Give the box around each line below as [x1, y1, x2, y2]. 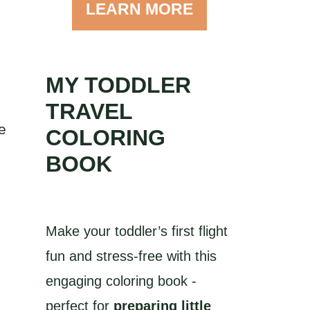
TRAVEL [46, 99, 132, 125]
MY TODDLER [46, 73, 191, 98]
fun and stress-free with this [46, 248, 217, 264]
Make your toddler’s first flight [46, 224, 228, 239]
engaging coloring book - [46, 273, 197, 289]
